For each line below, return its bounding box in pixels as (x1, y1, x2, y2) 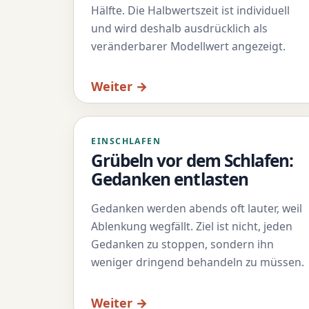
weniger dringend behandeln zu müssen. (91, 254, 305, 270)
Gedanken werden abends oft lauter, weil (91, 200, 303, 216)
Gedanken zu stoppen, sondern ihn (91, 236, 275, 252)
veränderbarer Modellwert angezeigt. (91, 38, 286, 54)
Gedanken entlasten (91, 168, 248, 191)
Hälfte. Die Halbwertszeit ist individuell (91, 2, 290, 18)
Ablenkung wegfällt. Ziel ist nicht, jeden (91, 218, 293, 234)
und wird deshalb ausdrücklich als (91, 20, 268, 36)
